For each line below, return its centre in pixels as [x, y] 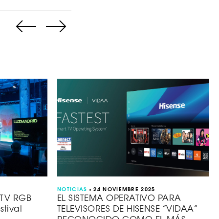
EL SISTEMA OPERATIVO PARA [119, 199]
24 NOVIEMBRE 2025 [124, 190]
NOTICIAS [72, 190]
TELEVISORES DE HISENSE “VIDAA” [128, 209]
